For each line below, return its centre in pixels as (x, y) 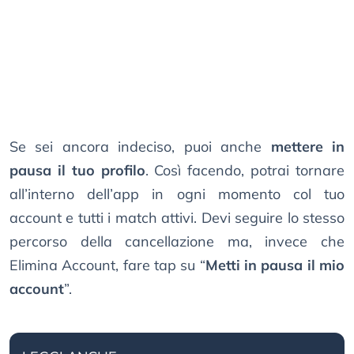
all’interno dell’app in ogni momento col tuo (177, 194)
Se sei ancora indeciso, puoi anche (140, 147)
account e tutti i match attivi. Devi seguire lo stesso (177, 218)
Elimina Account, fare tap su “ (107, 265)
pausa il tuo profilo (77, 171)
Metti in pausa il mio (275, 265)
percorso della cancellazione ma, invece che (177, 242)
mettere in (308, 147)
